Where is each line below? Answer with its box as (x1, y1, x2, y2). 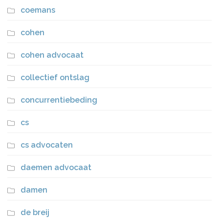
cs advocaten (21, 140, 73, 150)
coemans (21, 5, 55, 15)
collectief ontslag (21, 73, 89, 83)
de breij (21, 208, 49, 218)
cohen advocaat (21, 50, 84, 60)
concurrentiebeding (21, 95, 97, 105)
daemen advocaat (21, 163, 91, 173)
